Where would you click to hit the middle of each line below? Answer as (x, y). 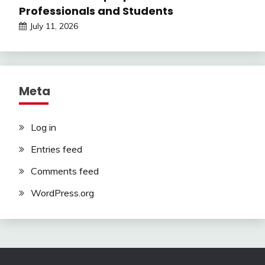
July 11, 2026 (54, 26)
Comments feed (65, 171)
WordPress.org (62, 193)
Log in (43, 127)
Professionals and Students (96, 11)
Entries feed (56, 149)
